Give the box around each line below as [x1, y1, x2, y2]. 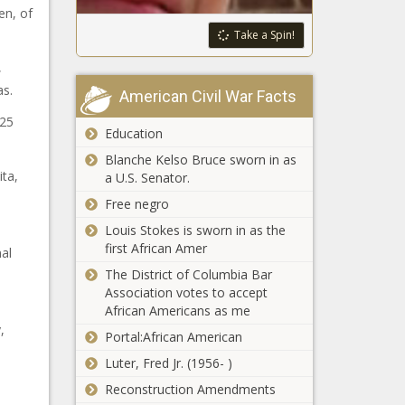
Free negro [104, 195, 169, 212]
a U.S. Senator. [104, 169, 190, 186]
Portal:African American [104, 328, 242, 345]
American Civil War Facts [118, 87, 297, 106]
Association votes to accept [104, 284, 268, 301]
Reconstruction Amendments [104, 381, 276, 398]
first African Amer [104, 240, 207, 257]
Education [104, 125, 163, 142]
